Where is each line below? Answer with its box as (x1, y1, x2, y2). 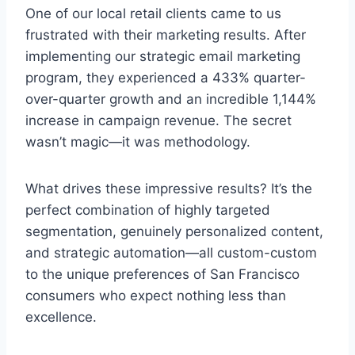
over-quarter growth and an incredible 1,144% (25, 90, 316, 107)
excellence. (25, 308, 97, 325)
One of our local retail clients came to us (25, 5, 281, 21)
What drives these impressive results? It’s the (25, 180, 312, 197)
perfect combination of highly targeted (25, 201, 270, 218)
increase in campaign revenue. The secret (25, 112, 292, 128)
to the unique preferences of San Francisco (25, 265, 300, 282)
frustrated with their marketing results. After (25, 26, 306, 43)
